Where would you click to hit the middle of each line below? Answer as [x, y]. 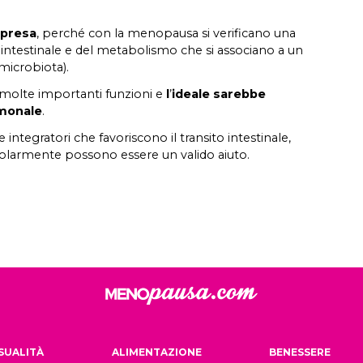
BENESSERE [300, 352]
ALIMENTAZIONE [156, 352]
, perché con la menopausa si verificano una [166, 33]
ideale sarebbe [219, 94]
